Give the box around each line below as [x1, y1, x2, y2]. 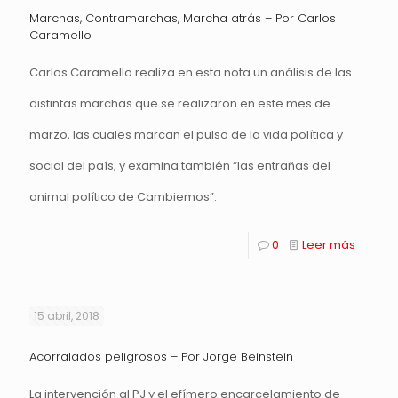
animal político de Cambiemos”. [29, 188, 217, 205]
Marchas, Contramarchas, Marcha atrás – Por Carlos [29, 10, 336, 27]
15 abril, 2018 [34, 308, 99, 323]
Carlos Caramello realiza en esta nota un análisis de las [29, 64, 352, 81]
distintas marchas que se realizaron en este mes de [29, 95, 330, 112]
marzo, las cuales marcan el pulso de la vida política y [29, 126, 343, 143]
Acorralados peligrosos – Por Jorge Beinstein [29, 348, 293, 365]
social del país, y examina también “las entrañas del [29, 157, 330, 174]
